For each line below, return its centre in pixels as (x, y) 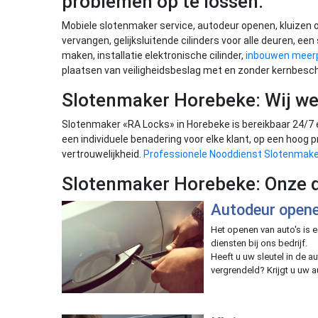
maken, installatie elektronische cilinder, (154, 55)
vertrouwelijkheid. (103, 154)
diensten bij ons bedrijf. (259, 243)
